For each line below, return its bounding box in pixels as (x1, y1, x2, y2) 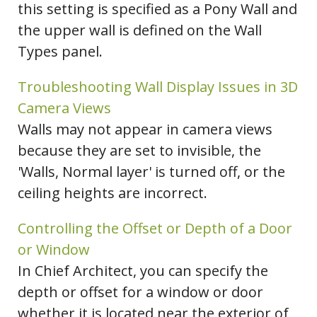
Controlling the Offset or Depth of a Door (18, 219, 292, 238)
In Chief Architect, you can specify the (18, 261, 268, 281)
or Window (18, 240, 90, 260)
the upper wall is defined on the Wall (18, 21, 262, 40)
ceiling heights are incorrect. (18, 183, 207, 203)
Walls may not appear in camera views (18, 120, 272, 139)
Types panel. (18, 42, 103, 62)
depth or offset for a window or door (18, 282, 263, 302)
